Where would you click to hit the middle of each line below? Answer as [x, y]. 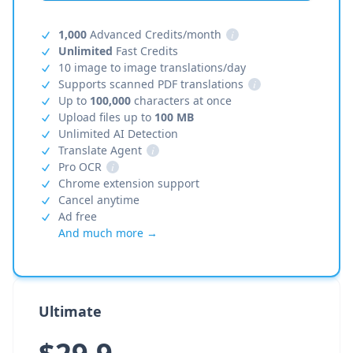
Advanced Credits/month [154, 34]
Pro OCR [80, 167]
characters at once [181, 100]
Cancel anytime [99, 200]
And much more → [108, 233]
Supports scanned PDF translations [151, 84]
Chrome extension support [129, 183]
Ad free [78, 216]
